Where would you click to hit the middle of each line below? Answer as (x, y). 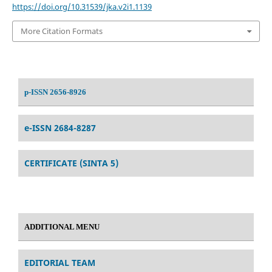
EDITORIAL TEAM (60, 262)
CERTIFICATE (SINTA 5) (71, 163)
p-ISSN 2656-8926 (55, 92)
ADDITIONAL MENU (62, 226)
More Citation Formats (61, 31)
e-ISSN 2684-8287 (60, 127)
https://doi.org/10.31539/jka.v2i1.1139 (82, 7)
